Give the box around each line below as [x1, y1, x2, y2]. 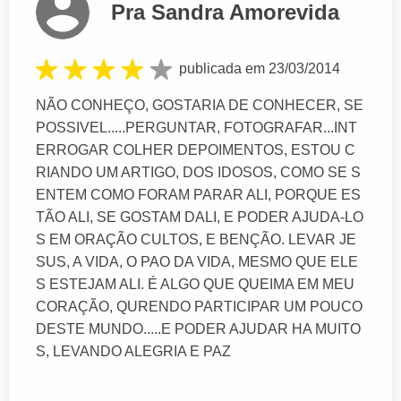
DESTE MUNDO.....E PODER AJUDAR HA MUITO [36, 320, 361, 337]
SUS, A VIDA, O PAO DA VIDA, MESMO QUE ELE [36, 253, 358, 269]
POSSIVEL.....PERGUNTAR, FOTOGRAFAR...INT [36, 119, 357, 135]
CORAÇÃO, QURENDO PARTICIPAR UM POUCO [36, 298, 363, 314]
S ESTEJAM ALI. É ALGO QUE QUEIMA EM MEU [36, 276, 354, 292]
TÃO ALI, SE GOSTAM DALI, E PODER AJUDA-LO [36, 209, 363, 225]
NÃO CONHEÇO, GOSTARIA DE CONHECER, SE [36, 97, 363, 113]
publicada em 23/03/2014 [179, 60, 340, 76]
